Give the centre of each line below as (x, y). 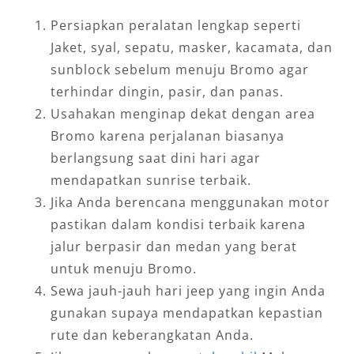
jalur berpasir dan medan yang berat (174, 246)
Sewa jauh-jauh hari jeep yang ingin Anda (188, 290)
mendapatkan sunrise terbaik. (151, 180)
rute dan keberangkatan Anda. (152, 335)
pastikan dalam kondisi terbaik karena (178, 224)
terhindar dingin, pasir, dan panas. (167, 91)
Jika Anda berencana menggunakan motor (190, 202)
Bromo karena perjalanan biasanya (168, 136)
